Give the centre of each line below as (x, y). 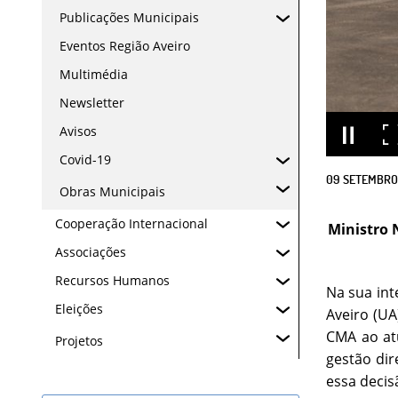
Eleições (79, 309)
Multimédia (94, 74)
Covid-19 (85, 159)
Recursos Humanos (112, 280)
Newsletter (92, 103)
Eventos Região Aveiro (125, 46)
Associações (91, 252)
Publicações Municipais (129, 17)
